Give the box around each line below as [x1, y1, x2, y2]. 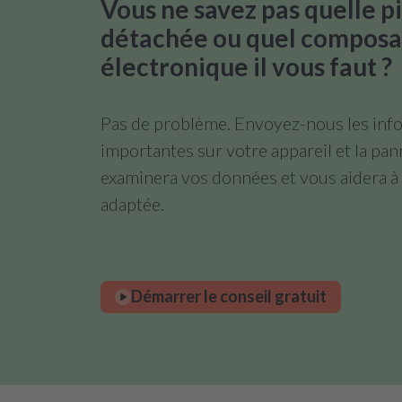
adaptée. [100, 192, 164, 214]
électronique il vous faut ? [100, 50, 392, 82]
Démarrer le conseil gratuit [131, 286, 327, 306]
